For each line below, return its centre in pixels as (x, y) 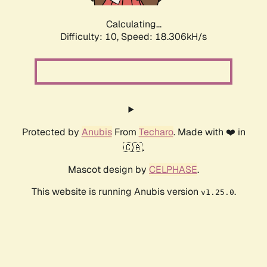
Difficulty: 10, (91, 37)
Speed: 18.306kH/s (164, 37)
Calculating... (133, 24)
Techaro (156, 132)
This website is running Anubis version (116, 192)
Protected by (52, 132)
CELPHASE (173, 170)
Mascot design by (108, 170)
